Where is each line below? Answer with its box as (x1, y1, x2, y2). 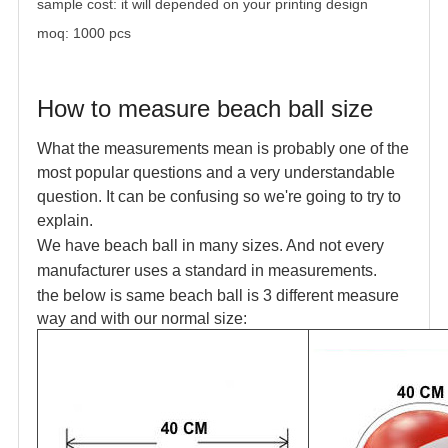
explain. (37, 212, 93, 230)
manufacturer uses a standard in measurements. (37, 262, 377, 280)
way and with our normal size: (37, 310, 247, 328)
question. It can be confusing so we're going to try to (37, 188, 401, 206)
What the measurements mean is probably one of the (37, 140, 409, 158)
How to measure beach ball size (37, 95, 373, 123)
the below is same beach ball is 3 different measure (37, 287, 399, 305)
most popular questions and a (37, 164, 246, 182)
